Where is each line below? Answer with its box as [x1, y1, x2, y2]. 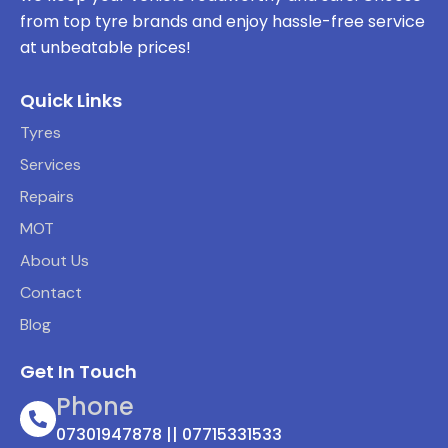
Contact [20, 281, 82, 303]
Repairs [20, 185, 74, 207]
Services [20, 153, 81, 175]
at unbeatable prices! [20, 35, 191, 59]
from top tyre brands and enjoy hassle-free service [20, 9, 425, 33]
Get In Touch [20, 359, 137, 385]
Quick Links [20, 88, 122, 114]
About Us [20, 249, 89, 271]
